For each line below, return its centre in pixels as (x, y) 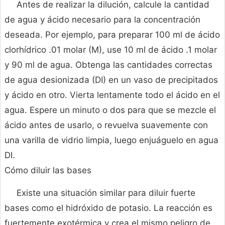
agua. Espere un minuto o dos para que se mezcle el (110, 110)
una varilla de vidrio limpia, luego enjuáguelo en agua (111, 140)
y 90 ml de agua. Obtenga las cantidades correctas (108, 65)
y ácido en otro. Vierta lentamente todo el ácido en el (112, 95)
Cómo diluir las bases (48, 171)
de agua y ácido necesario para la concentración (102, 20)
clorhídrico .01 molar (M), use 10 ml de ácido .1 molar (111, 50)
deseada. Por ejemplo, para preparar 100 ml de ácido (112, 35)
